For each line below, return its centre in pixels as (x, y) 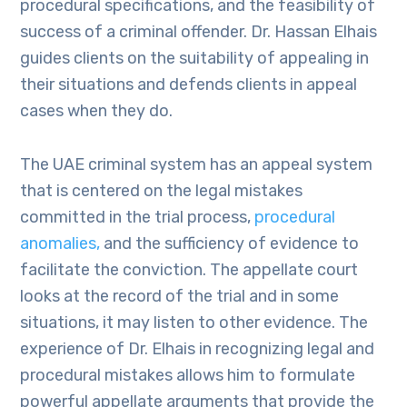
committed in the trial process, (138, 217)
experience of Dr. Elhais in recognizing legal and (198, 349)
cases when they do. (97, 111)
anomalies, (60, 243)
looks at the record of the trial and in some (180, 296)
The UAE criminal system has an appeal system (197, 164)
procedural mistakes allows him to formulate (188, 375)
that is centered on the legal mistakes (162, 191)
